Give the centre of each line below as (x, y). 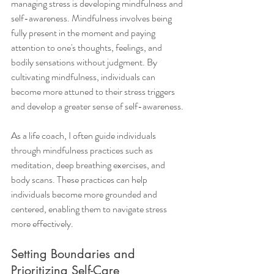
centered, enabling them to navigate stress (90, 209)
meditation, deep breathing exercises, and (89, 165)
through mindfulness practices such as (83, 150)
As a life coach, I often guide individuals (84, 136)
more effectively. (42, 224)
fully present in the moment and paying (84, 33)
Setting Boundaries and (75, 254)
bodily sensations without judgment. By (85, 62)
